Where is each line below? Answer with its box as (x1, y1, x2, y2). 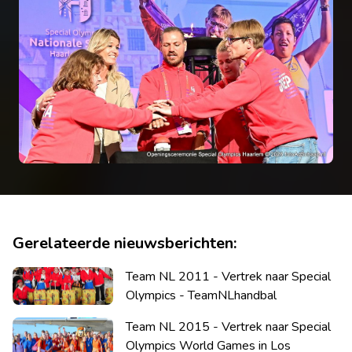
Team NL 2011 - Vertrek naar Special (126, 267, 331, 285)
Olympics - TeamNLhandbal (126, 286, 277, 304)
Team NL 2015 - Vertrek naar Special (126, 317, 331, 335)
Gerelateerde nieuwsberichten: (13, 232, 236, 254)
